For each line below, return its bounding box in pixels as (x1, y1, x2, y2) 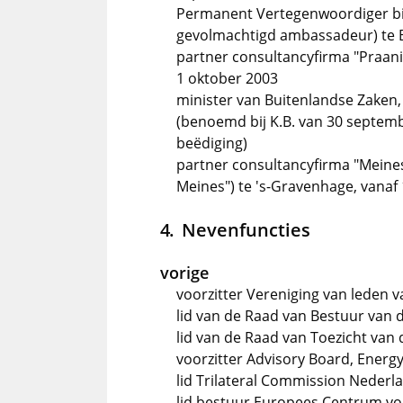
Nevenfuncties (181, 217, 310, 242)
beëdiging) (176, 133, 247, 153)
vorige (160, 262, 209, 283)
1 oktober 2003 (176, 68, 278, 88)
